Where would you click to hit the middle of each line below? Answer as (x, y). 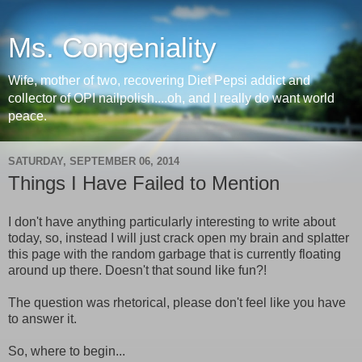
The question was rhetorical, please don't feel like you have (177, 302)
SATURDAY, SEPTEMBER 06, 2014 (94, 161)
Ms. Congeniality (112, 48)
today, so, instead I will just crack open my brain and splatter (179, 238)
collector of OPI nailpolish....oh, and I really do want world (171, 98)
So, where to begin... (67, 351)
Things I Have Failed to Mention (144, 183)
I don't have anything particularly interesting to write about (172, 221)
